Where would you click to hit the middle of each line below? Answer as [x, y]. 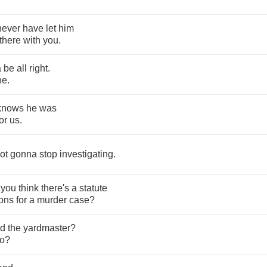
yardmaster [47, 228]
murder [52, 200]
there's [55, 188]
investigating [86, 154]
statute [93, 188]
